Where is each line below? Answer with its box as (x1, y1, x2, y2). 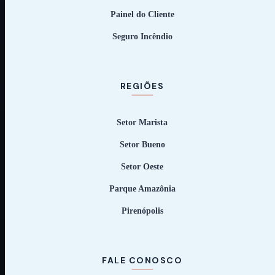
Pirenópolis (121, 206, 163, 215)
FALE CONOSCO (102, 255, 182, 266)
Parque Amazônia (109, 184, 176, 193)
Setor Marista (117, 118, 168, 127)
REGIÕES (120, 80, 165, 91)
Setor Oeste (121, 162, 163, 171)
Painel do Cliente (110, 10, 174, 19)
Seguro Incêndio (112, 32, 172, 41)
